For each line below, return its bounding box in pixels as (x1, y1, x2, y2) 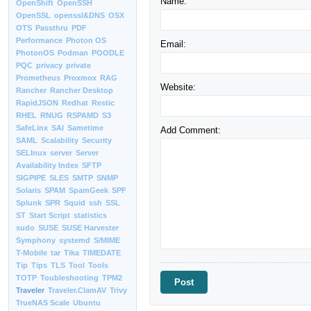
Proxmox (64, 74, 96, 82)
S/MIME (94, 236, 120, 244)
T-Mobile (16, 249, 47, 257)
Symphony (16, 236, 56, 244)
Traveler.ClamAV (48, 286, 106, 294)
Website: (160, 81, 196, 92)
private (66, 61, 91, 69)
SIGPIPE (16, 174, 46, 182)
